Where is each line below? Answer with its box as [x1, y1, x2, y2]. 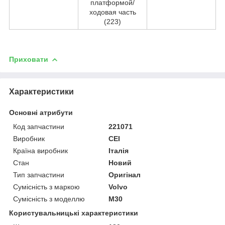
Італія [108, 146, 129, 155]
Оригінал [108, 170, 141, 179]
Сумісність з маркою [13, 182, 80, 191]
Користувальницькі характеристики [9, 208, 138, 217]
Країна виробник [13, 146, 68, 155]
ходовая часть [89, 8, 136, 16]
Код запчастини [13, 122, 64, 131]
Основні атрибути [9, 108, 73, 117]
